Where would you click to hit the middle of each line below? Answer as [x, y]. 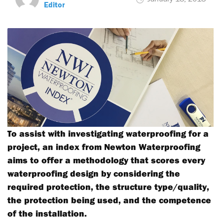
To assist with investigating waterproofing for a [108, 133]
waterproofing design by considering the [94, 173]
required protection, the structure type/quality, [108, 187]
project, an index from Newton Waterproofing [104, 147]
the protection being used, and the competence [109, 200]
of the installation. [47, 213]
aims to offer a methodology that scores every [106, 160]
